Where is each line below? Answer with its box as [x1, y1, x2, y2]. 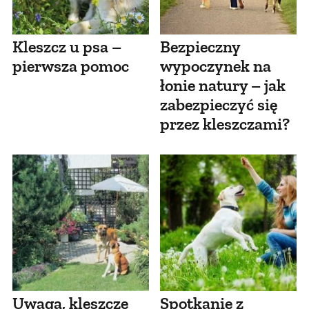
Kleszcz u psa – [12, 37, 121, 57]
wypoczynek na [160, 56, 271, 77]
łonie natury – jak [160, 75, 286, 96]
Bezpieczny [160, 37, 240, 57]
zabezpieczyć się [160, 94, 277, 115]
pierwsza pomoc [12, 56, 129, 77]
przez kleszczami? [160, 114, 290, 134]
